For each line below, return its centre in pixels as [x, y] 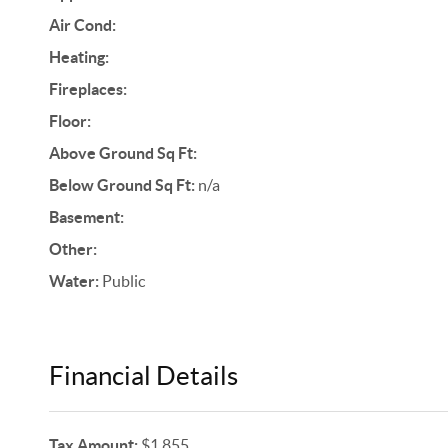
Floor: [69, 121]
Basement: [86, 217]
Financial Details [143, 375]
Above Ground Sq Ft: [122, 153]
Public [121, 281]
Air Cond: [82, 25]
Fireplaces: [87, 89]
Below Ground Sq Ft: [121, 185]
